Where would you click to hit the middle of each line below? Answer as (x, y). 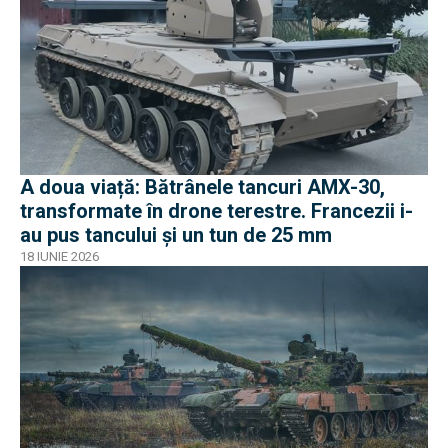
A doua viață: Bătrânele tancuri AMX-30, (202, 186)
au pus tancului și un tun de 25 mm (176, 234)
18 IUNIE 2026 (59, 256)
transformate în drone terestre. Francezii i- (216, 210)
